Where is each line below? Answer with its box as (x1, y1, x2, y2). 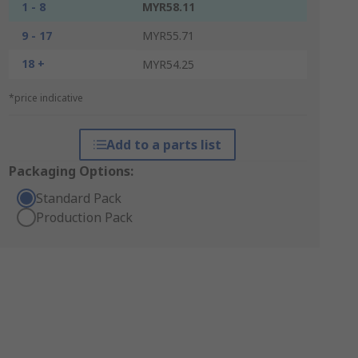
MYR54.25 (141, 57, 194, 72)
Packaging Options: (8, 162, 133, 180)
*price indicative (8, 91, 83, 105)
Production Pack (35, 209, 133, 226)
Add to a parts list (106, 136, 222, 153)
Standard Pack (35, 189, 121, 207)
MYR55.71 (141, 28, 194, 43)
